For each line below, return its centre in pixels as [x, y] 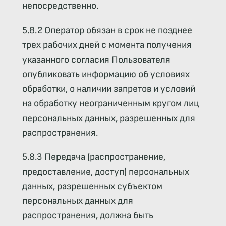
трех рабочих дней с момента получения [107, 45]
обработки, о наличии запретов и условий [108, 89]
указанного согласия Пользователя [96, 60]
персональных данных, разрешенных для [108, 118]
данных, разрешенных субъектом [92, 186]
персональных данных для [77, 201]
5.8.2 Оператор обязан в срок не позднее [107, 30]
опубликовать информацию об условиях [106, 74]
